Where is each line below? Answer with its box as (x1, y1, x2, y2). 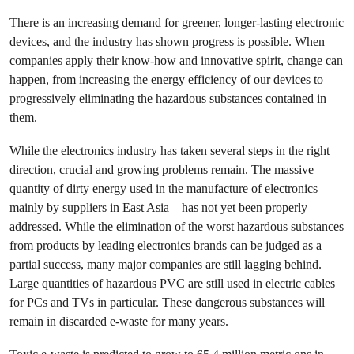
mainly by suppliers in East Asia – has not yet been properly (9, 200, 307, 215)
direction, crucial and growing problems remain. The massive (9, 162, 314, 177)
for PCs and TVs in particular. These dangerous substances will (9, 295, 325, 310)
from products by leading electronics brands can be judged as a (9, 238, 322, 253)
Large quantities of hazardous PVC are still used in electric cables (9, 276, 335, 291)
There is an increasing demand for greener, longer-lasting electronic (9, 15, 344, 30)
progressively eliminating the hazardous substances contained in (9, 91, 326, 106)
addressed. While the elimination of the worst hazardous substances (9, 219, 344, 234)
